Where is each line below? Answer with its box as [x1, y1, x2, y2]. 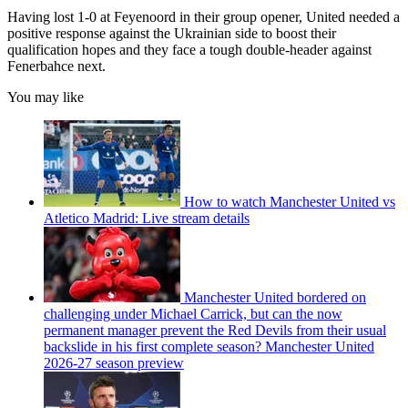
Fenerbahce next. [7, 57, 106, 74]
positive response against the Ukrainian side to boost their [7, 25, 336, 41]
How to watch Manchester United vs [184, 193, 395, 209]
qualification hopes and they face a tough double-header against [7, 41, 372, 57]
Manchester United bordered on [184, 289, 366, 305]
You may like [7, 88, 84, 105]
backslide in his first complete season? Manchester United [44, 338, 374, 354]
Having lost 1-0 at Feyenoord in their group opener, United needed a [7, 8, 400, 25]
